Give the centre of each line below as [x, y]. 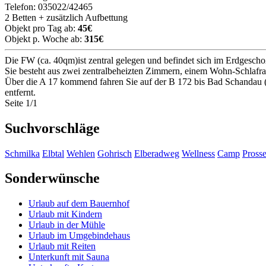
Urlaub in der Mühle [67, 225]
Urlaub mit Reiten [62, 246]
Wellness [198, 153]
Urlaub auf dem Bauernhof [79, 204]
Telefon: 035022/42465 [49, 7]
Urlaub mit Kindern [65, 214]
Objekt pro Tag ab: [41, 28]
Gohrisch [115, 153]
